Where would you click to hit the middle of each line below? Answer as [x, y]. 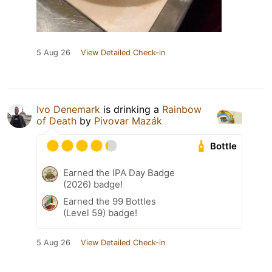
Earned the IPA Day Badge [119, 173]
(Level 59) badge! [100, 213]
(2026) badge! [93, 185]
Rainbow [182, 110]
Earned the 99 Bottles [110, 202]
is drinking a [131, 110]
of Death [56, 121]
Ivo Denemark [68, 110]
